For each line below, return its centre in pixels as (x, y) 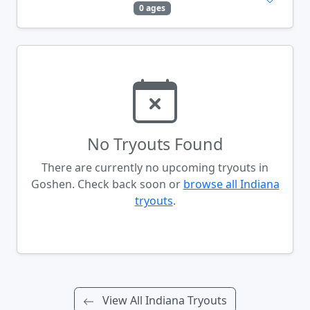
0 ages (152, 8)
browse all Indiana (231, 184)
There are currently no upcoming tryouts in (155, 167)
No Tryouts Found (155, 144)
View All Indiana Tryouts (163, 300)
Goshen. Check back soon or (107, 184)
